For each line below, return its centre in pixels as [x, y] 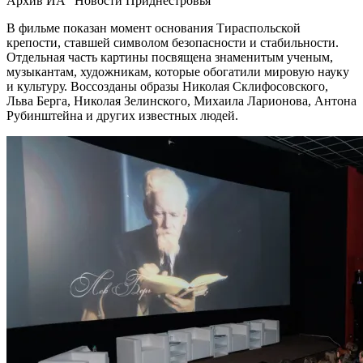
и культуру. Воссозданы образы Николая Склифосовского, [167, 86]
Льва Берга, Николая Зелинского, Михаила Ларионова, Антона [181, 100]
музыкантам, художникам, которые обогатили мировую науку [178, 71]
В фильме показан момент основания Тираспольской [154, 28]
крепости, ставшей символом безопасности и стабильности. [173, 42]
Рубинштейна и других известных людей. [122, 115]
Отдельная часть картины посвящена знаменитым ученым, [170, 57]
